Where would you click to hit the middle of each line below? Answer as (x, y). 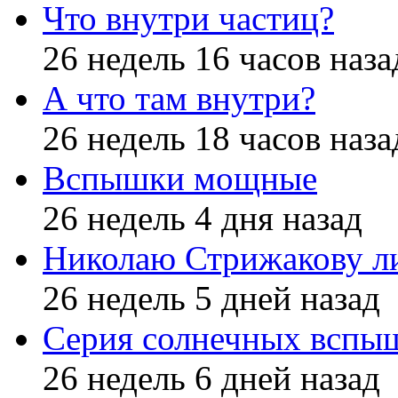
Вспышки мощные (180, 179)
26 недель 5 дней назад (211, 298)
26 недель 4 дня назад (203, 219)
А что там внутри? (179, 99)
